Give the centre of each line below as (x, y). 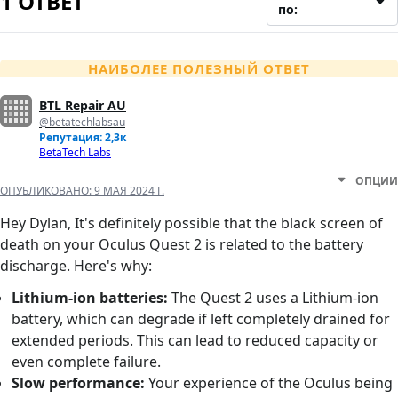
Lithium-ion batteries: (90, 298)
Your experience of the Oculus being (269, 383)
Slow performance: (79, 383)
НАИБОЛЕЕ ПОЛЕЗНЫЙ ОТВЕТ (199, 69)
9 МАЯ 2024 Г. (129, 191)
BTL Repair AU (83, 106)
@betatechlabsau (82, 123)
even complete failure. (87, 362)
